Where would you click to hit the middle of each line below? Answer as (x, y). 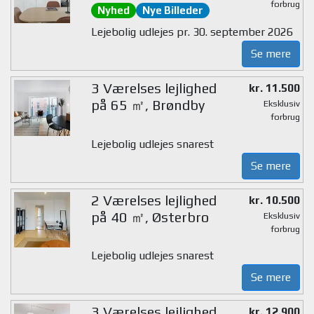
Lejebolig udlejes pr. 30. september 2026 (192, 32)
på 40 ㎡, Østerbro (150, 217)
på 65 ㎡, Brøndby (148, 105)
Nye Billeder (172, 11)
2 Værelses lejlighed (153, 200)
